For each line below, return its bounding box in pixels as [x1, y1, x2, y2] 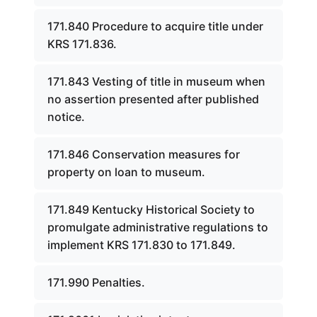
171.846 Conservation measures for [47, 147, 240, 161]
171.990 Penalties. [47, 275, 145, 289]
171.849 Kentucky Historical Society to [47, 202, 255, 217]
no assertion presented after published [47, 92, 259, 106]
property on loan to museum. [47, 165, 205, 179]
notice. [47, 110, 85, 124]
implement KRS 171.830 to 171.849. [47, 238, 236, 252]
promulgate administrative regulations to [47, 220, 268, 234]
